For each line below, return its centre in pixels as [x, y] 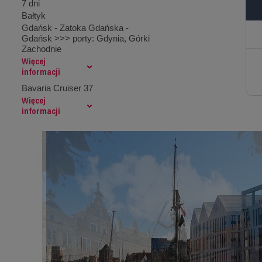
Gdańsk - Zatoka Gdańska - [75, 28]
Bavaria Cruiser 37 [57, 88]
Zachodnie [41, 49]
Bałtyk [33, 15]
